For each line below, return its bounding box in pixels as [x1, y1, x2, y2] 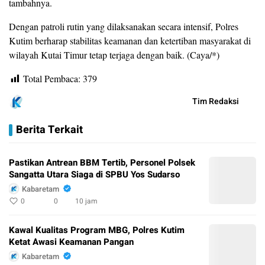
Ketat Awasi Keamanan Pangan [9, 235, 134, 249]
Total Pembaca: [23, 72, 80, 85]
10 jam [75, 196, 98, 207]
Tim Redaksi [192, 95, 239, 108]
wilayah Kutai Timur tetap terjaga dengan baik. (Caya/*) [9, 48, 219, 61]
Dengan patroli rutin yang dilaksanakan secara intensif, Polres [9, 20, 238, 33]
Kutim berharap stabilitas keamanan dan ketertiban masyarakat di [9, 34, 251, 47]
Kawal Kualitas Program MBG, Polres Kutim [9, 224, 185, 237]
